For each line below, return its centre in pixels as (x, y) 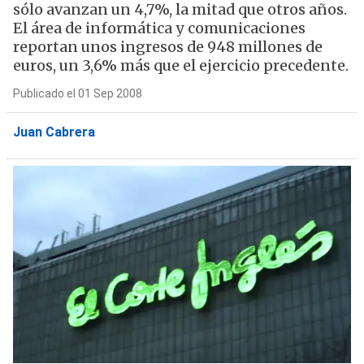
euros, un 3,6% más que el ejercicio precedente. (180, 65)
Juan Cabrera (54, 132)
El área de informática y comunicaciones (159, 28)
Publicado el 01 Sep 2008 (77, 93)
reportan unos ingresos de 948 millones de (167, 47)
